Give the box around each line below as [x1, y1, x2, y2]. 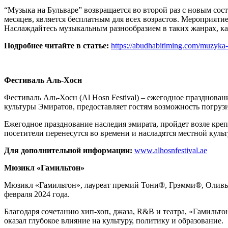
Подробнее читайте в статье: [4, 41, 111, 50]
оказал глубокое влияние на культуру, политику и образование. [4, 216, 223, 225]
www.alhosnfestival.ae [134, 146, 207, 155]
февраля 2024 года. [4, 190, 70, 199]
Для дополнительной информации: [4, 146, 134, 155]
